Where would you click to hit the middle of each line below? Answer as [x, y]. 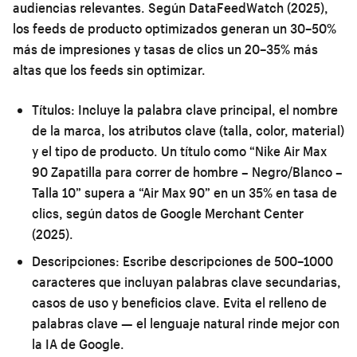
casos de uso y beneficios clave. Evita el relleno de [179, 302]
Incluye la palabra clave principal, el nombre [206, 109]
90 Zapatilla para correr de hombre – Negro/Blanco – [187, 171]
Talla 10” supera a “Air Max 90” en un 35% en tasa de [184, 192]
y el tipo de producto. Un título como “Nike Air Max [179, 151]
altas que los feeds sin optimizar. [109, 69]
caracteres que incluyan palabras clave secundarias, [186, 281]
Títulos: [53, 109]
